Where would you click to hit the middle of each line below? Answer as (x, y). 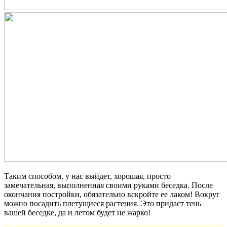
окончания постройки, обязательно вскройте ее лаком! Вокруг (112, 194)
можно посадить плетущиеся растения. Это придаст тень (103, 203)
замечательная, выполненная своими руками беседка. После (108, 185)
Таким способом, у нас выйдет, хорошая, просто (87, 176)
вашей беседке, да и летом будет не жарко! (77, 212)
